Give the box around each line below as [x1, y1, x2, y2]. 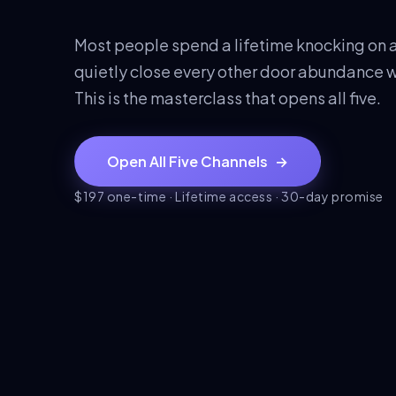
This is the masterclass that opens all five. [74, 88, 381, 109]
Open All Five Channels [107, 152, 268, 171]
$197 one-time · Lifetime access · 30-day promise [74, 188, 384, 205]
